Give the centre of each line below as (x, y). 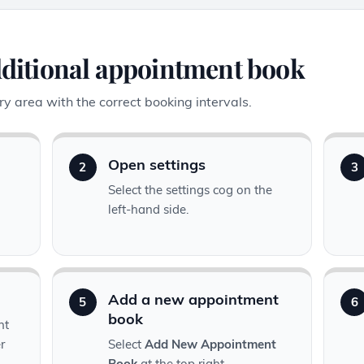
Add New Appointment (210, 344)
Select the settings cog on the (190, 190)
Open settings (156, 165)
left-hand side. (148, 210)
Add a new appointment (193, 300)
